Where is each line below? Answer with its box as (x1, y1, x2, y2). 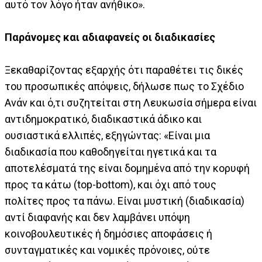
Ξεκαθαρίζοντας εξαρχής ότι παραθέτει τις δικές (5, 63, 243, 76)
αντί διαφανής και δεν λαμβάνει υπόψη (5, 211, 190, 223)
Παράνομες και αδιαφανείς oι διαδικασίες (5, 30, 215, 43)
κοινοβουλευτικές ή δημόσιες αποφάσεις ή (5, 227, 212, 240)
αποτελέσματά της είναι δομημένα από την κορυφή (5, 161, 250, 174)
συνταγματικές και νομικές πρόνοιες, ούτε (5, 243, 210, 256)
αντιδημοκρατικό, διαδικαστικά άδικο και (5, 112, 202, 125)
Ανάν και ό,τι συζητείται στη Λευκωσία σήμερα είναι (5, 96, 257, 109)
